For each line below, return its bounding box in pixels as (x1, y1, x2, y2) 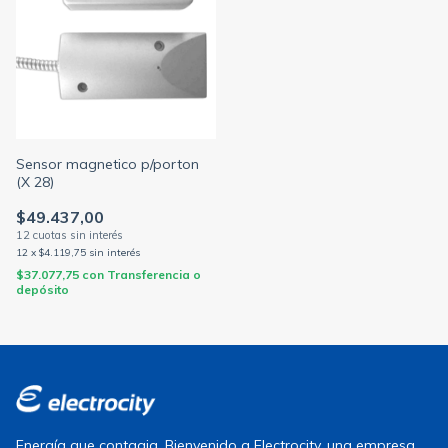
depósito (16, 282, 69, 297)
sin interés (89, 246, 140, 259)
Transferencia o (107, 267, 201, 282)
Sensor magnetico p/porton (16, 155, 199, 173)
